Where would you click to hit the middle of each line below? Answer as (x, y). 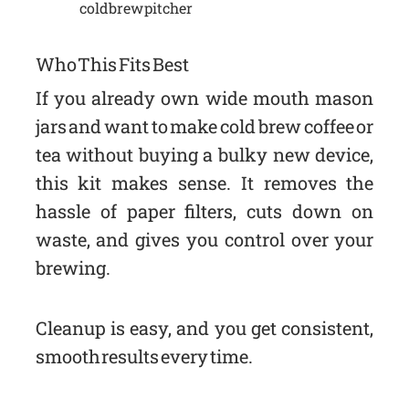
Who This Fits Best (112, 63)
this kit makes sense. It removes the (204, 182)
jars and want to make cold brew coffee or (204, 126)
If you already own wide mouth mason (204, 97)
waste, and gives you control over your (204, 239)
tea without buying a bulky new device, (204, 154)
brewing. (73, 267)
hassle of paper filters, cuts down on (204, 210)
